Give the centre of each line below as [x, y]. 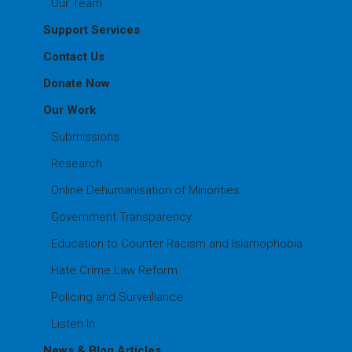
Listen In [73, 323]
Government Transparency [121, 216]
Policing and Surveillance [117, 297]
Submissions [85, 136]
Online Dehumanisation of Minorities [145, 190]
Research [77, 163]
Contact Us [74, 56]
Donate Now [77, 83]
